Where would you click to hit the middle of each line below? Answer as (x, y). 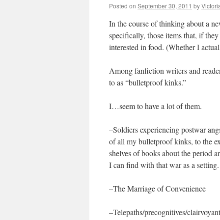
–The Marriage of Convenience (157, 188)
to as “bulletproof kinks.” (148, 82)
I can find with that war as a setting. (164, 165)
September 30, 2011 (165, 6)
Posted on (123, 6)
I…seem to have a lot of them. (155, 106)
